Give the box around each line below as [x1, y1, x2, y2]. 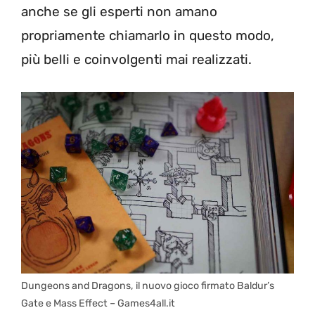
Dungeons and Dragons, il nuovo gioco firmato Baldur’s [21, 280, 274, 292]
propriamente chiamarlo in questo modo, [21, 27, 274, 44]
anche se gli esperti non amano [21, 4, 217, 20]
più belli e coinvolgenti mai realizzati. [21, 51, 252, 67]
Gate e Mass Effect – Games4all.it [21, 297, 175, 310]
